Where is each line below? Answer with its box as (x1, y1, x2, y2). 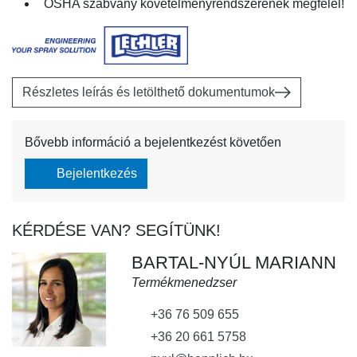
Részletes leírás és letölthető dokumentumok (22, 84, 275, 99)
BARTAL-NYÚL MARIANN (131, 252, 336, 273)
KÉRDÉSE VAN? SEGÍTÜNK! (12, 221, 221, 239)
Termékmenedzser (131, 275, 237, 289)
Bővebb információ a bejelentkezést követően (25, 135, 281, 149)
